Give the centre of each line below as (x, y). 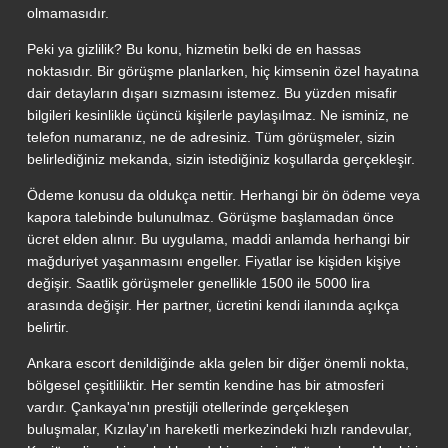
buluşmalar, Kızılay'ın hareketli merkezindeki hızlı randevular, (219, 428)
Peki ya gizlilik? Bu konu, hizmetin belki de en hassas (193, 48)
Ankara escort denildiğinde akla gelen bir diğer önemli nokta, (217, 362)
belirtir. (47, 326)
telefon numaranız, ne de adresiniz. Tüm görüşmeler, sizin (210, 136)
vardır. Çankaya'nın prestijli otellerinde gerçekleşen (187, 406)
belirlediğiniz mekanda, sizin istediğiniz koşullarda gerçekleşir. (220, 158)
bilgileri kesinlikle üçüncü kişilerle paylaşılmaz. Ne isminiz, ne (217, 114)
